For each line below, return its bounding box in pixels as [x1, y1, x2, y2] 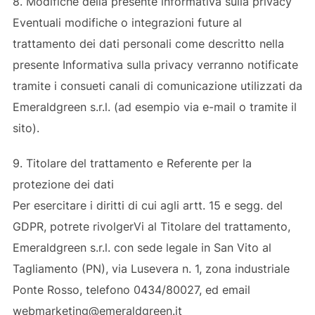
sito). [12, 120, 39, 135]
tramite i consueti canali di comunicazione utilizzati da [12, 78, 302, 93]
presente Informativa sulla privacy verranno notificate [12, 57, 298, 72]
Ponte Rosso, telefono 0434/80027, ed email [12, 282, 250, 297]
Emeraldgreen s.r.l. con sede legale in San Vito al [12, 240, 271, 255]
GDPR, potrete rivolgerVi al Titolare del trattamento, [12, 219, 290, 233]
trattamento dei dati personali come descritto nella [12, 36, 284, 51]
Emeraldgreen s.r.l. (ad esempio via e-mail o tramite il [12, 99, 297, 114]
